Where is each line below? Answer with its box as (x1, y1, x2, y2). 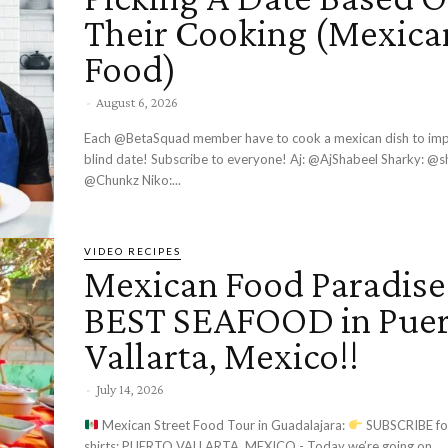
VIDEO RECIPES (84, 244, 181, 257)
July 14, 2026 (96, 380, 164, 397)
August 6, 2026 (96, 93, 178, 110)
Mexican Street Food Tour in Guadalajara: (98, 416, 348, 433)
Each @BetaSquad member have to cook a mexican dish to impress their (84, 129, 193, 146)
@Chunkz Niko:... (142, 171, 181, 188)
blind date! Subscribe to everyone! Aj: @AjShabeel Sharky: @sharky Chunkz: (84, 150, 290, 167)
